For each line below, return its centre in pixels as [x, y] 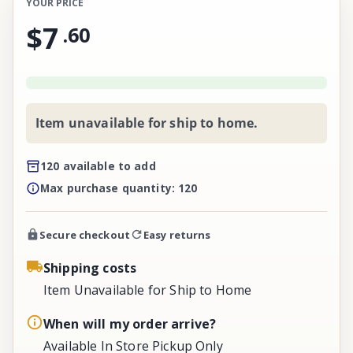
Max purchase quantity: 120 [119, 188]
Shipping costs [90, 268]
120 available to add [98, 166]
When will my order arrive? [130, 323]
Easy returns [177, 234]
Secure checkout [85, 234]
